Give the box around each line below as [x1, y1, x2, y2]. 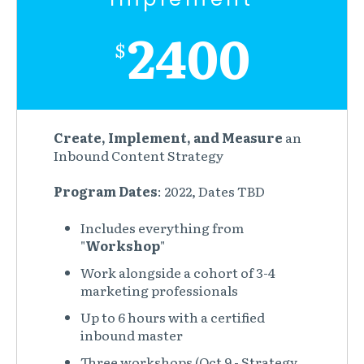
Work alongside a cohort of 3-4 [80, 262, 276, 282]
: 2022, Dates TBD [157, 181, 265, 201]
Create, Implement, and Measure [53, 127, 283, 147]
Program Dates [53, 181, 158, 201]
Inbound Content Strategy [53, 145, 223, 165]
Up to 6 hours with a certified [80, 306, 266, 327]
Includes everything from [80, 217, 245, 237]
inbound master [80, 324, 184, 344]
